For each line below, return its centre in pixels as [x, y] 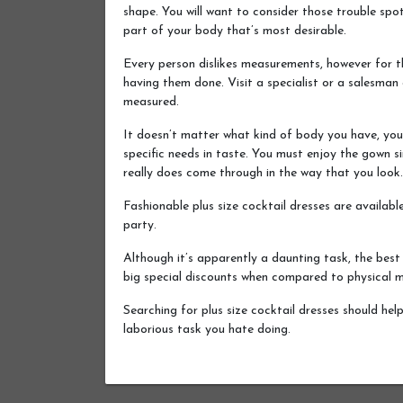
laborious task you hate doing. [207, 329]
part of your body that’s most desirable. [235, 31]
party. [140, 225]
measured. [151, 102]
